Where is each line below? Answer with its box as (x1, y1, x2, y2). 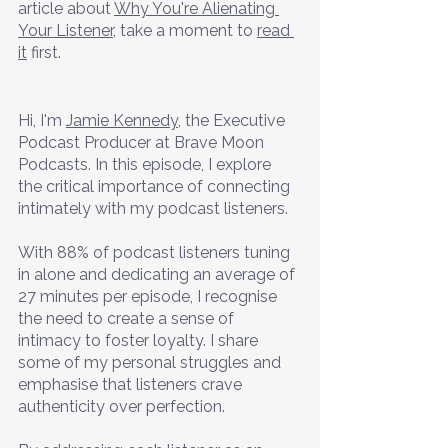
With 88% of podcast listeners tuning (18, 242, 294, 262)
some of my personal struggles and (18, 352, 285, 372)
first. (27, 42, 61, 62)
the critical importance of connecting (18, 176, 294, 196)
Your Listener (18, 20, 113, 40)
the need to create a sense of (18, 308, 238, 328)
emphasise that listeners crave (18, 374, 246, 394)
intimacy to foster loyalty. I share (18, 330, 262, 350)
